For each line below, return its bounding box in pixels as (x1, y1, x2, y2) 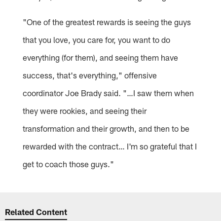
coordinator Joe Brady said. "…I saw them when (23, 87, 194, 98)
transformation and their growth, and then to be (23, 123, 190, 133)
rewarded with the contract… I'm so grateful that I (23, 141, 197, 151)
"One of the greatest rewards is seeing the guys (23, 16, 191, 27)
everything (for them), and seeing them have (23, 52, 179, 62)
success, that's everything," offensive (23, 70, 157, 80)
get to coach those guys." (23, 158, 114, 169)
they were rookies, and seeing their (23, 105, 147, 115)
